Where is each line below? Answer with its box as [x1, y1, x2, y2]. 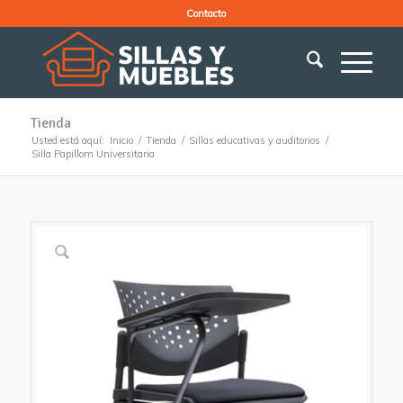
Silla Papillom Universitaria [31, 148, 155, 160]
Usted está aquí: [31, 134, 104, 147]
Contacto [185, 7, 226, 20]
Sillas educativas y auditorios [188, 134, 320, 147]
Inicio [109, 134, 133, 147]
